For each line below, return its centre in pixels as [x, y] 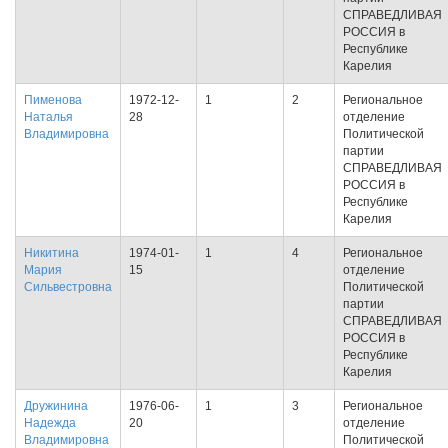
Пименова [53, 100]
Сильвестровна [68, 287]
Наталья [48, 117]
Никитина [51, 253]
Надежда [50, 423]
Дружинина [56, 406]
